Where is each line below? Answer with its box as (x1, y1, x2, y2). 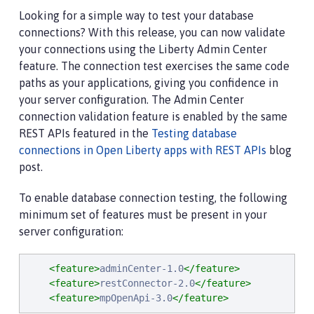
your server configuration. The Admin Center (19, 93, 244, 106)
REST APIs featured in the (19, 127, 151, 139)
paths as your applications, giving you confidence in (19, 76, 278, 89)
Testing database (151, 127, 237, 139)
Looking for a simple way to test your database (19, 9, 254, 22)
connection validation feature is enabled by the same (19, 110, 287, 123)
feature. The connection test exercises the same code (19, 60, 289, 72)
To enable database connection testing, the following (19, 191, 287, 204)
